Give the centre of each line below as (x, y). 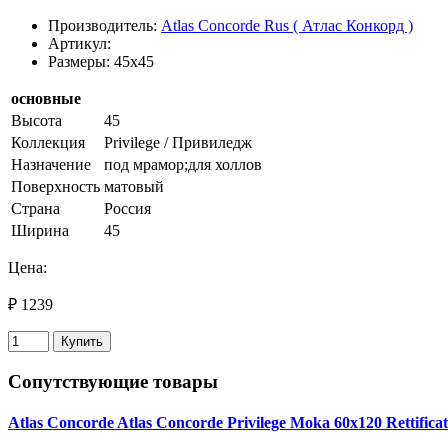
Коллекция (48, 142)
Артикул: (79, 43)
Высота (36, 120)
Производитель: (104, 25)
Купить (82, 341)
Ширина (40, 230)
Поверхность (55, 186)
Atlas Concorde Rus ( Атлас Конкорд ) (287, 25)
